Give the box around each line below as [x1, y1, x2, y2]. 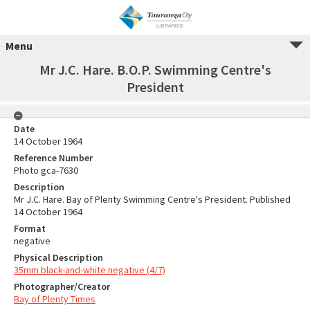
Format [14, 222, 46, 235]
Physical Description [14, 251, 103, 264]
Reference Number [14, 152, 93, 164]
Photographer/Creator [14, 280, 110, 293]
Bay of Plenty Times [14, 293, 95, 305]
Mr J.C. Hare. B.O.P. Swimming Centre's [39, 61, 271, 78]
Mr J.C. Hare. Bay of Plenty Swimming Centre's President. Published [14, 193, 291, 206]
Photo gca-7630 [14, 164, 78, 176]
